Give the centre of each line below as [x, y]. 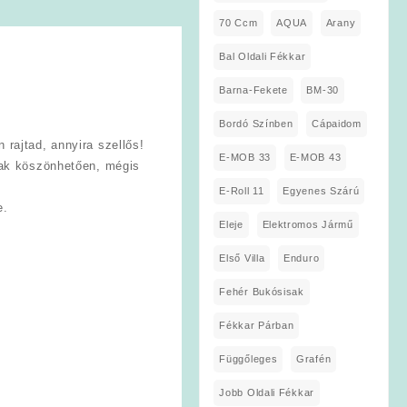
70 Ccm [238, 22]
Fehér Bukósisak [262, 291]
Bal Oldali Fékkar [263, 56]
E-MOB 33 [245, 157]
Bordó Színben [256, 123]
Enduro [302, 258]
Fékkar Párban [257, 325]
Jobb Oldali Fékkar [267, 392]
